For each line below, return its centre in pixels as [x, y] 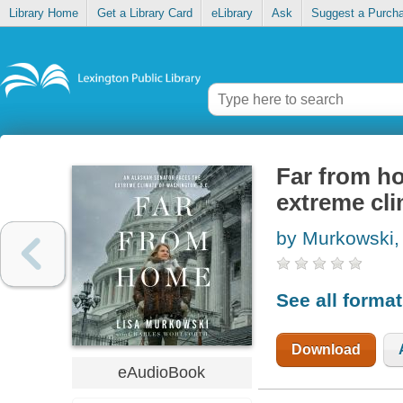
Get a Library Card [144, 13]
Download [326, 349]
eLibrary [232, 13]
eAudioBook [162, 372]
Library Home [43, 13]
